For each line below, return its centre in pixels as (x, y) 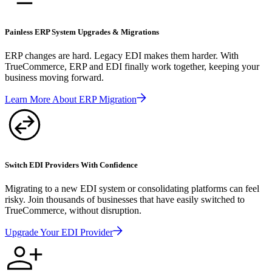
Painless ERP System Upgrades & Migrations (82, 32)
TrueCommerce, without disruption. (73, 211)
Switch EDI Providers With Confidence (71, 165)
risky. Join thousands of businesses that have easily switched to (125, 200)
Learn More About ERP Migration (71, 99)
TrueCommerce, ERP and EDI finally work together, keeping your (132, 66)
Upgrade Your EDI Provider (59, 233)
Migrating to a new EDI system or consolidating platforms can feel (132, 189)
